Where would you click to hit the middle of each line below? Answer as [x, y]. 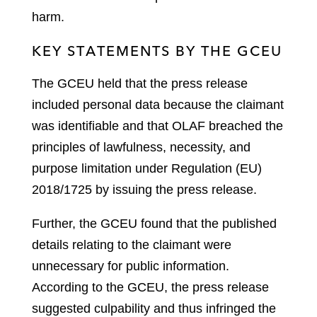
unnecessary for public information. [131, 266]
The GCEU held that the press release [140, 84]
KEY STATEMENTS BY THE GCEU [157, 51]
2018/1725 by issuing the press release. [144, 190]
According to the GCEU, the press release [150, 288]
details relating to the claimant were [132, 245]
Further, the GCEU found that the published [154, 224]
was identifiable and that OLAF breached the [157, 126]
